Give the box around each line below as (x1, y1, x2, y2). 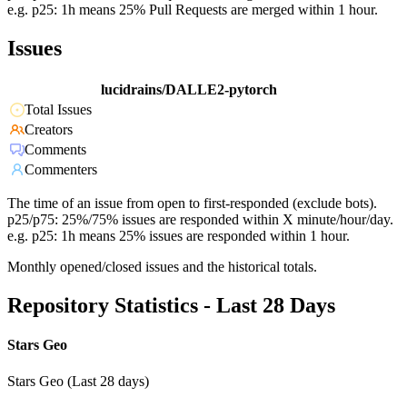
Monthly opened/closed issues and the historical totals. (7, 259, 317, 275)
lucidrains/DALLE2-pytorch (101, 82, 277, 98)
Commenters (25, 162, 97, 178)
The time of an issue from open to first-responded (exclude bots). (7, 195, 377, 212)
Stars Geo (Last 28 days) (7, 372, 149, 389)
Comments (25, 142, 86, 158)
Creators (25, 122, 73, 138)
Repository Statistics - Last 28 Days (7, 293, 335, 318)
